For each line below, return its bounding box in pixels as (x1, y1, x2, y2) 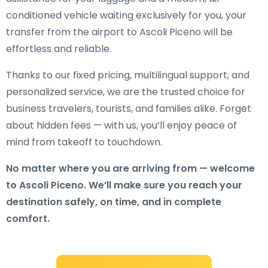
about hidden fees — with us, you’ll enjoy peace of (6, 118, 237, 132)
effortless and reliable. (6, 42, 111, 56)
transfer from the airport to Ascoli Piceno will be (6, 25, 233, 39)
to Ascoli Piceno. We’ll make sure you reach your (6, 178, 242, 192)
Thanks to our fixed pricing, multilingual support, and (6, 68, 249, 82)
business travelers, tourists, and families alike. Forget (6, 102, 251, 115)
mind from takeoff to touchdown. (6, 135, 162, 149)
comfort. (6, 212, 50, 226)
